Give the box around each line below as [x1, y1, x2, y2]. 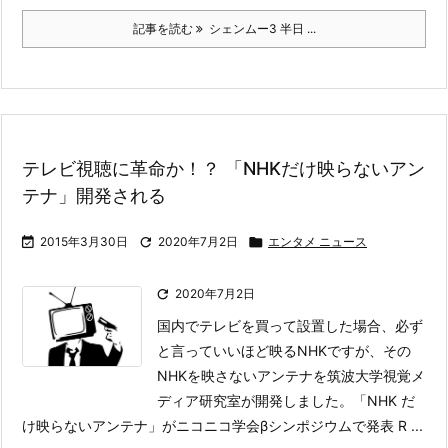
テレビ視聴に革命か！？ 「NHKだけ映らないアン [22, 158, 425, 179]
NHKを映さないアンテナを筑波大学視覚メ [157, 367, 426, 384]
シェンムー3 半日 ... [202, 21, 316, 36]
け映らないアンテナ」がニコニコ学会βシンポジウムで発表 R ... [22, 417, 423, 434]
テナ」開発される [22, 185, 166, 206]
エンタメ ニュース [268, 234, 367, 249]
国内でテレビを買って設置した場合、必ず [157, 317, 424, 334]
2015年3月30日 [40, 234, 128, 249]
